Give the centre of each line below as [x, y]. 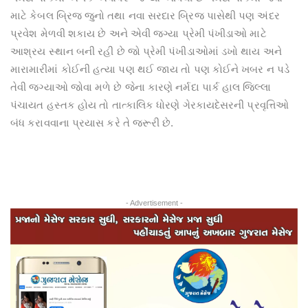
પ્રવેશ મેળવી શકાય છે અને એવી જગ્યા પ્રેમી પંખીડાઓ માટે [139, 33]
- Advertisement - [154, 203]
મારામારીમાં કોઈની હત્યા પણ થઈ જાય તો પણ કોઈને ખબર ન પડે [150, 69]
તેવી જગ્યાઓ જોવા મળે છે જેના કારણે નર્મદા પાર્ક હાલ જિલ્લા [141, 87]
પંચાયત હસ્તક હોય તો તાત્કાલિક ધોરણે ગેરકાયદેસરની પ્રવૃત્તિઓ [150, 105]
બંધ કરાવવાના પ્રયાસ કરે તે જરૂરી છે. [92, 123]
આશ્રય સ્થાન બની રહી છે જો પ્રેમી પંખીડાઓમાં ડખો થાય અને [146, 51]
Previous [58, 217]
